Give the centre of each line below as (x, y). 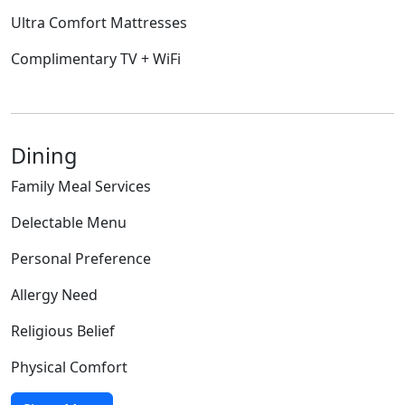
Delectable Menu (69, 222)
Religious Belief (63, 330)
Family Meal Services (81, 186)
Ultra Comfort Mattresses (99, 22)
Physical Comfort (69, 367)
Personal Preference (81, 258)
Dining (44, 155)
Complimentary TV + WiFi (96, 58)
